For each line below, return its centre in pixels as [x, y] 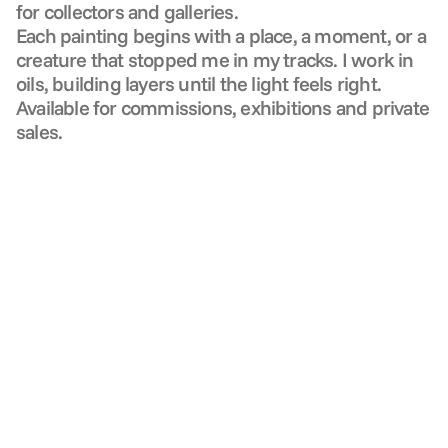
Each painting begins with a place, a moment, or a [221, 36]
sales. [39, 132]
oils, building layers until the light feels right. [199, 84]
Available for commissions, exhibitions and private [223, 108]
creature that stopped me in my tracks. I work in [215, 60]
